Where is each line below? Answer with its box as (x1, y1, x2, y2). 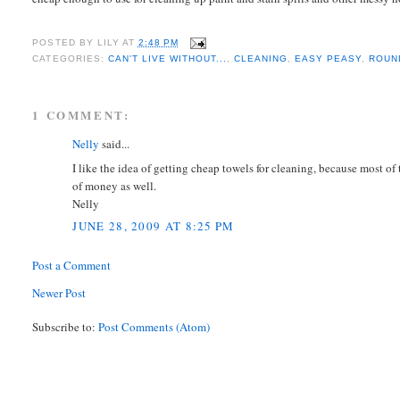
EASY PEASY (295, 53, 362, 63)
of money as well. (72, 177, 157, 194)
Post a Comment (32, 257, 112, 274)
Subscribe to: (32, 319, 99, 336)
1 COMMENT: (32, 106, 130, 124)
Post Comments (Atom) (98, 319, 211, 336)
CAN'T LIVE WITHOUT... (107, 53, 227, 63)
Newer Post (32, 285, 87, 302)
